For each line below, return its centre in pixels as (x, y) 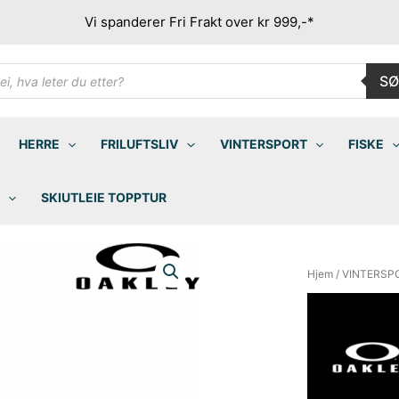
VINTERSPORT (263, 144)
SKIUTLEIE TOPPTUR (104, 197)
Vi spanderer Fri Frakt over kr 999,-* (199, 22)
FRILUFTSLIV (140, 144)
